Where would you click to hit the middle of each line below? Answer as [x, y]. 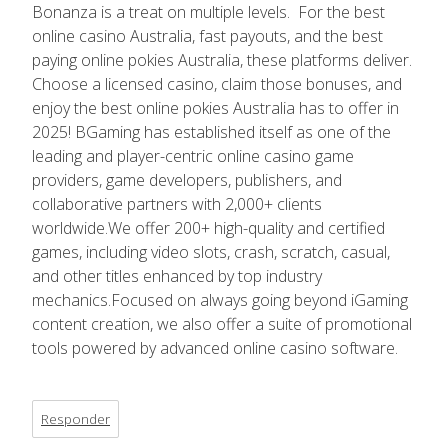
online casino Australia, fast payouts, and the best [207, 35]
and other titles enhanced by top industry [177, 275]
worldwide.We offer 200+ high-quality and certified [208, 227]
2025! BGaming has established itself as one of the [211, 131]
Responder [75, 418]
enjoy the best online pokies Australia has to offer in [215, 107]
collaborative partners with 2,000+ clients [177, 203]
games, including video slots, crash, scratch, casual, [211, 251]
